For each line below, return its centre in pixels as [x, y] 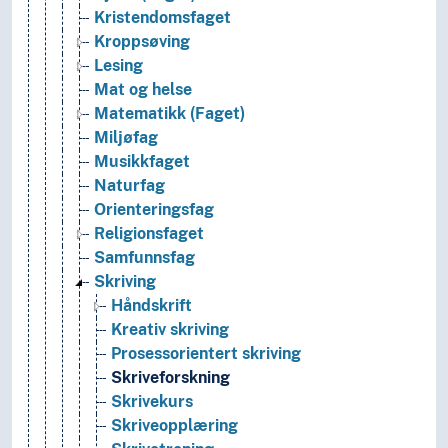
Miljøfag [126, 138]
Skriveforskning [170, 378]
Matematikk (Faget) [169, 114]
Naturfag [129, 186]
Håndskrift [151, 306]
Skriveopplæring [174, 426]
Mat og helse [143, 90]
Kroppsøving [142, 42]
